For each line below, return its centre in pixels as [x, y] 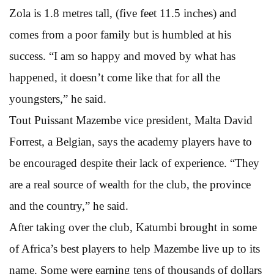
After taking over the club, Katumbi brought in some [133, 227]
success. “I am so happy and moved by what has [122, 56]
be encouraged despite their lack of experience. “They [134, 163]
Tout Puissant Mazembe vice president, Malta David [131, 120]
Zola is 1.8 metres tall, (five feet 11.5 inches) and [123, 13]
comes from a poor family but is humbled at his [120, 34]
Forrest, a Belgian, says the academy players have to [131, 141]
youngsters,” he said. [58, 98]
